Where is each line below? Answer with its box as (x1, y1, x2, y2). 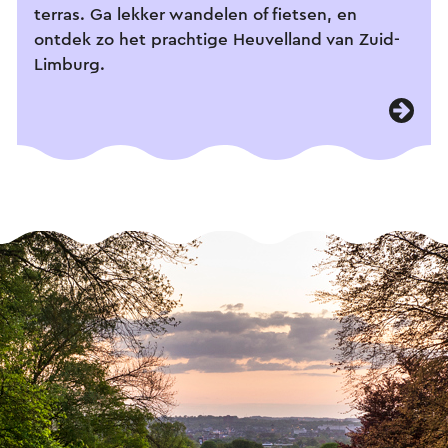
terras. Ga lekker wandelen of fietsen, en (34, 5, 357, 23)
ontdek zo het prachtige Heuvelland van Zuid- (34, 30, 400, 48)
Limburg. (34, 55, 105, 73)
